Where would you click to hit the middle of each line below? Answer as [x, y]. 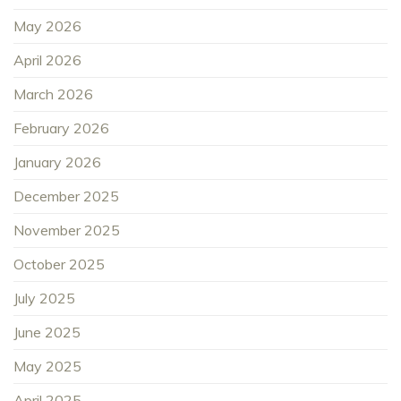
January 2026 [57, 162]
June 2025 [47, 333]
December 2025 [66, 196]
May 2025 [47, 367]
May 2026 [47, 26]
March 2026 [53, 94]
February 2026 [61, 128]
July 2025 [44, 299]
